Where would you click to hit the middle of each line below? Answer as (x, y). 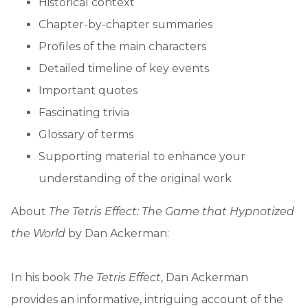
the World (38, 233)
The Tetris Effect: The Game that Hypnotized (172, 211)
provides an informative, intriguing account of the (147, 299)
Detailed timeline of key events (124, 68)
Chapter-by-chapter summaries (125, 24)
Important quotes (88, 90)
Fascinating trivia (84, 112)
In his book (42, 277)
